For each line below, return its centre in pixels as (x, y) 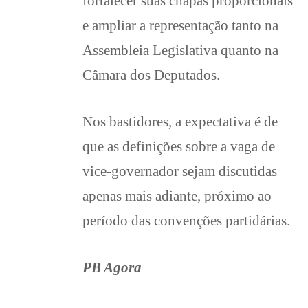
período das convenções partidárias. (186, 220)
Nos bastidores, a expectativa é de (180, 121)
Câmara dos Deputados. (151, 75)
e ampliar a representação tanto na (180, 25)
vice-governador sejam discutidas (180, 171)
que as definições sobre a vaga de (179, 146)
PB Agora (112, 267)
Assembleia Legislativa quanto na (180, 50)
